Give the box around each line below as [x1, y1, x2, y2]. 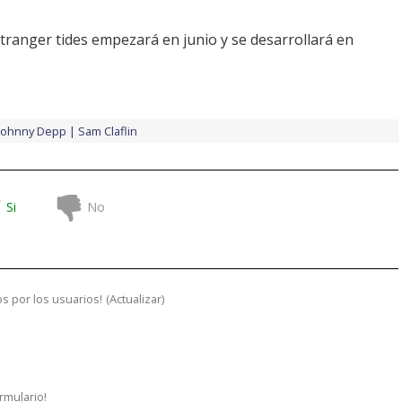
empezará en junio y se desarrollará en [88, 30, 354, 50]
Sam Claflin [78, 123, 137, 140]
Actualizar [109, 291, 162, 308]
